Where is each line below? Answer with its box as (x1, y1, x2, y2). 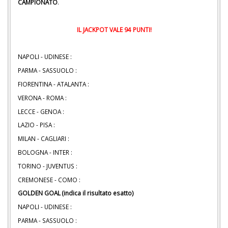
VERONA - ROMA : (18, 93, 67, 102)
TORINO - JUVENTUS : (18, 161, 77, 170)
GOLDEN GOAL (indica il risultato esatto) (18, 189, 134, 197)
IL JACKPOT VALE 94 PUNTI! (76, 25, 152, 34)
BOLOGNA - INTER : (18, 148, 74, 156)
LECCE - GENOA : (18, 107, 66, 116)
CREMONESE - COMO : (18, 175, 80, 184)
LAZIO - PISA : (18, 121, 55, 129)
